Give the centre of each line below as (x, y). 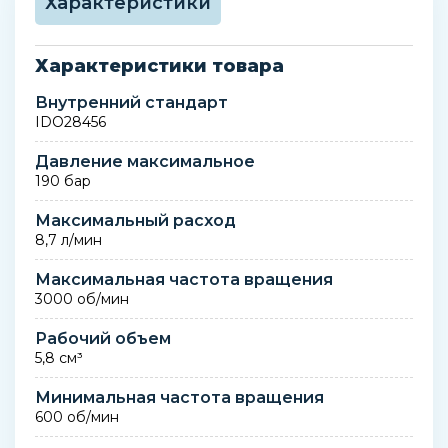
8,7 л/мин (68, 240)
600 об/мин (77, 417)
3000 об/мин (82, 299)
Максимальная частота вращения (184, 279)
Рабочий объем (103, 338)
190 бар (63, 181)
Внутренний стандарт (131, 102)
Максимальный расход (135, 220)
